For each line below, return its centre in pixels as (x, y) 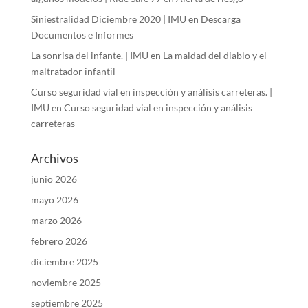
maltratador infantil (73, 71)
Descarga (220, 19)
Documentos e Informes (82, 35)
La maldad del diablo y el (214, 56)
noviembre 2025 (66, 283)
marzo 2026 (56, 221)
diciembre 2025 (64, 262)
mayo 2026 (54, 200)
